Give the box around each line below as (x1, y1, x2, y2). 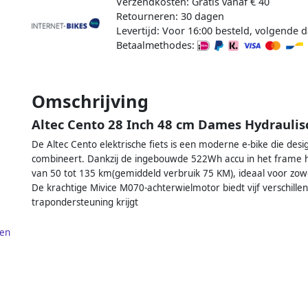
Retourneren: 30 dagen (115, 9, 224, 23)
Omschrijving (32, 89, 148, 113)
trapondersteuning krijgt (32, 195, 138, 208)
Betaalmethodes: (115, 38, 197, 52)
